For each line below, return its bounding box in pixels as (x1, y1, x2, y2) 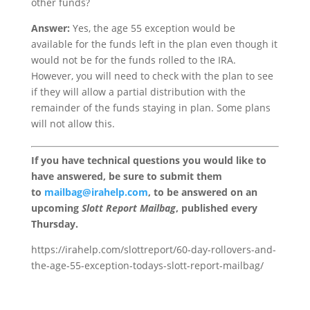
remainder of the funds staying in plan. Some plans (30, 101, 271, 115)
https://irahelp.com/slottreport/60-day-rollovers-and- (30, 243, 276, 257)
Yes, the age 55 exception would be (72, 21, 235, 35)
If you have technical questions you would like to (30, 154, 266, 167)
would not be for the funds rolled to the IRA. (30, 53, 236, 67)
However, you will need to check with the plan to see (30, 69, 273, 83)
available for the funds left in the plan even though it (30, 37, 277, 51)
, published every (175, 201, 257, 215)
